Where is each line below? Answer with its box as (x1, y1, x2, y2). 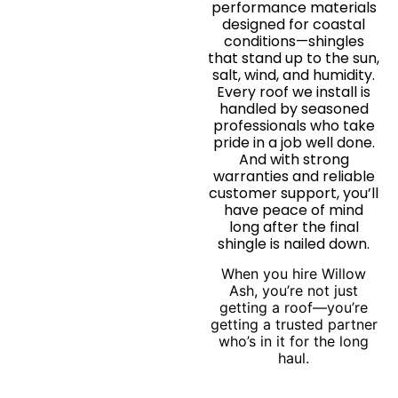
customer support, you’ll (209, 183, 379, 204)
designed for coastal (222, 14, 366, 36)
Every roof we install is (217, 82, 371, 103)
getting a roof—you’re (219, 298, 369, 316)
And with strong (238, 149, 349, 171)
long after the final (228, 217, 359, 238)
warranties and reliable (212, 166, 375, 187)
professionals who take (212, 115, 375, 137)
